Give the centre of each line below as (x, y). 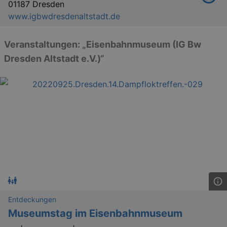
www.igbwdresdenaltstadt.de (64, 16)
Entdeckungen (32, 199)
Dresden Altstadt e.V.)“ (54, 59)
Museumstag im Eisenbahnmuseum (95, 213)
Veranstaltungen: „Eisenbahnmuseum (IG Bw (103, 44)
